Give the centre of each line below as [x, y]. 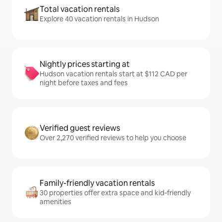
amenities [55, 202]
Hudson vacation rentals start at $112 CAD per [113, 74]
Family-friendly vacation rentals [97, 183]
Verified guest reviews [80, 128]
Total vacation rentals [80, 9]
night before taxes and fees [84, 83]
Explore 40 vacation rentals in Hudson [99, 19]
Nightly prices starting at [85, 64]
